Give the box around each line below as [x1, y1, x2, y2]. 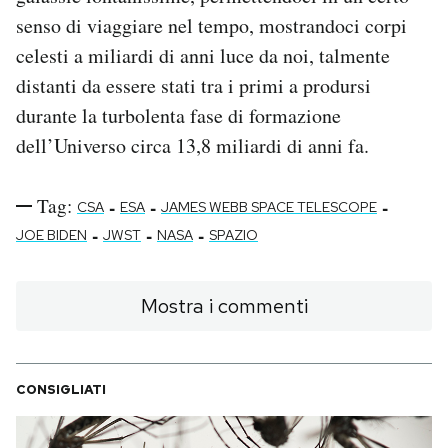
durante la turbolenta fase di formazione [16, 102, 341, 130]
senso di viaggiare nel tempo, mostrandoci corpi [16, 12, 407, 40]
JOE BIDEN [16, 226, 87, 245]
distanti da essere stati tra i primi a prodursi [16, 72, 371, 100]
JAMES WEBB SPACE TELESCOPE [161, 198, 377, 217]
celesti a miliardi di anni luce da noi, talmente [16, 42, 390, 70]
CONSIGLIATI [16, 381, 106, 399]
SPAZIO [209, 226, 258, 245]
